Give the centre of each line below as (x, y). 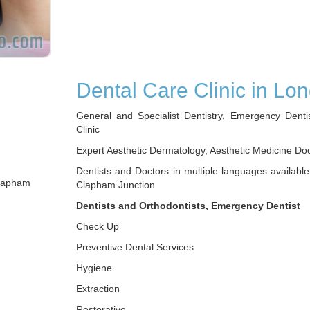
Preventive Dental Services (135, 247)
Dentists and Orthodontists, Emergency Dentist (188, 206)
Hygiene (94, 268)
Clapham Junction (116, 185)
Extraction (98, 289)
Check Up (98, 226)
